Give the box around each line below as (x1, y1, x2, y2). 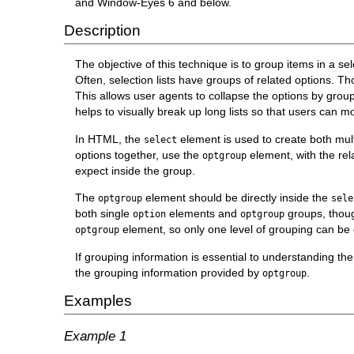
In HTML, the (75, 132, 145, 145)
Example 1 (63, 328, 126, 345)
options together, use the (75, 148, 203, 161)
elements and (166, 207, 241, 220)
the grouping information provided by (75, 265, 263, 279)
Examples (63, 292, 132, 310)
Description (63, 22, 141, 40)
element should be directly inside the (142, 191, 332, 205)
